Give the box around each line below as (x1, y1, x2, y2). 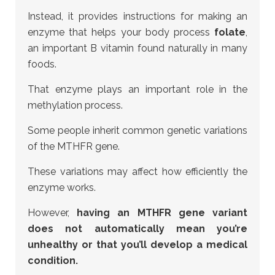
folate (214, 26, 246, 38)
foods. (28, 58, 56, 70)
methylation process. (28, 99, 123, 111)
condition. (28, 255, 78, 266)
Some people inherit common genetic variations (28, 125, 247, 136)
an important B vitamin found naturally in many (28, 42, 247, 54)
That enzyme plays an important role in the (28, 83, 247, 95)
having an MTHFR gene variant (77, 207, 248, 219)
